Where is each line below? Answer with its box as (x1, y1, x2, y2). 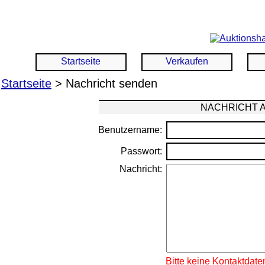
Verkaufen (166, 56, 208, 66)
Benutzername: (98, 125, 163, 135)
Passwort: (121, 146, 163, 156)
